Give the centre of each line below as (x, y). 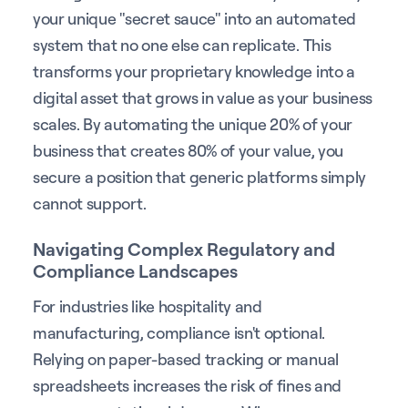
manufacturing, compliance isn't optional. (179, 332)
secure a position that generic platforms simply (199, 176)
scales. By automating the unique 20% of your (193, 123)
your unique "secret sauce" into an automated (194, 18)
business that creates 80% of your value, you (188, 150)
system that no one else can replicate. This (182, 44)
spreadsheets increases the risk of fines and (187, 385)
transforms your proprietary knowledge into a (194, 71)
